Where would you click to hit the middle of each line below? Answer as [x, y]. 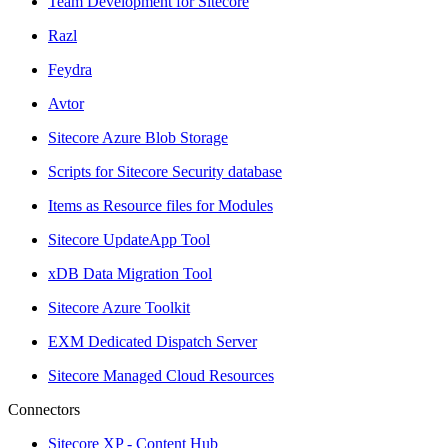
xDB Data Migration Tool [130, 273]
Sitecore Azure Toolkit [119, 307]
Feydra [70, 69]
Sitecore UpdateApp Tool [129, 239]
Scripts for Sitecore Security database [165, 171]
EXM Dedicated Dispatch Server [152, 341]
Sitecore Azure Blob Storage [138, 137]
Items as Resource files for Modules [160, 205]
